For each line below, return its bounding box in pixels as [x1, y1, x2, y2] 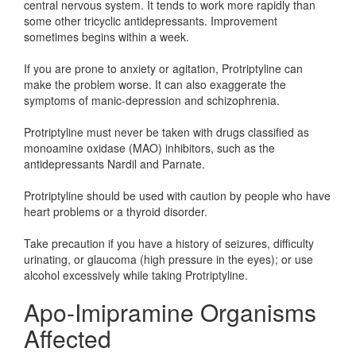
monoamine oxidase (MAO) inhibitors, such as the [24, 140, 275, 156]
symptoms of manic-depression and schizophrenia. [24, 92, 280, 108]
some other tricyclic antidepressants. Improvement [24, 13, 277, 29]
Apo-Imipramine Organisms [24, 295, 316, 329]
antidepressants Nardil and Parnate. [24, 156, 205, 172]
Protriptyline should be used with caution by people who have [24, 188, 331, 203]
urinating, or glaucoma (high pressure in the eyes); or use [24, 251, 313, 267]
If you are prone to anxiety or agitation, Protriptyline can [24, 60, 303, 76]
